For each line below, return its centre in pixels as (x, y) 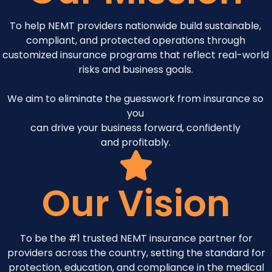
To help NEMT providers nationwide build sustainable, (136, 26)
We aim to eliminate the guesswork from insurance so (136, 99)
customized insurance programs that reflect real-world (135, 55)
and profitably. (135, 142)
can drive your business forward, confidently (136, 128)
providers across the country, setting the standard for (136, 253)
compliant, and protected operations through (135, 40)
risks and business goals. (135, 70)
